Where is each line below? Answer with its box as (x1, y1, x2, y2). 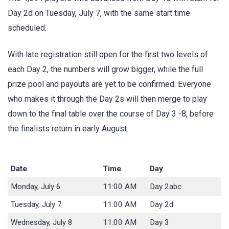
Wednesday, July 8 (11, 217, 73, 227)
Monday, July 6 (11, 181, 61, 191)
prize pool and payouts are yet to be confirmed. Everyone (8, 79, 211, 89)
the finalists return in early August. (8, 124, 128, 134)
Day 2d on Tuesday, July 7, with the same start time (8, 8, 190, 18)
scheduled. (8, 23, 47, 33)
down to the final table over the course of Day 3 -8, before (8, 109, 214, 119)
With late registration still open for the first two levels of (8, 50, 208, 60)
